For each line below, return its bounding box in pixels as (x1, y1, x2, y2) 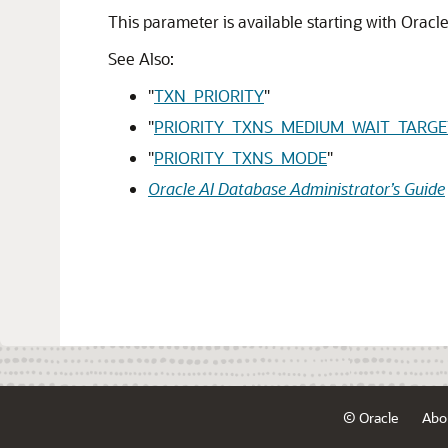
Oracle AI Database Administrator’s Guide (148, 178, 445, 199)
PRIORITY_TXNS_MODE (154, 147, 327, 168)
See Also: (108, 48, 174, 69)
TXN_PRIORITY (154, 85, 264, 106)
